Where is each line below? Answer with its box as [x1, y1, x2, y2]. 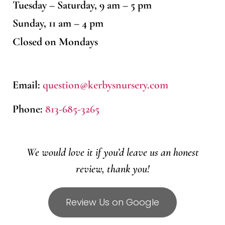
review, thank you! [75, 162, 150, 175]
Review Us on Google [66, 196, 159, 209]
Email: [13, 78, 43, 92]
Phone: [13, 102, 45, 116]
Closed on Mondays [13, 35, 98, 48]
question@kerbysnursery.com [43, 78, 168, 92]
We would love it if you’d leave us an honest [26, 145, 199, 159]
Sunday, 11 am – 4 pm [13, 17, 103, 30]
